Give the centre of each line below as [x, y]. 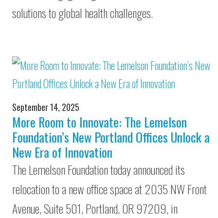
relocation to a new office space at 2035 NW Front [109, 189]
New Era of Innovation [62, 152]
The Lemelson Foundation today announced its [99, 169]
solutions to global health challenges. [82, 13]
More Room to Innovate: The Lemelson [100, 122]
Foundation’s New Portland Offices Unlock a [111, 137]
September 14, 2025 [46, 107]
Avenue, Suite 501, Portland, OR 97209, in [95, 208]
